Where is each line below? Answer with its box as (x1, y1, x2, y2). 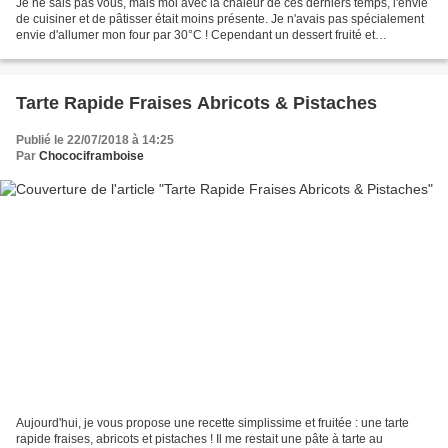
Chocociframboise (39, 148, 144, 163)
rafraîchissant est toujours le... (16, 43, 177, 58)
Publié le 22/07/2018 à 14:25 (16, 132, 174, 147)
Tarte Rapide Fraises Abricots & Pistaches (16, 92, 377, 113)
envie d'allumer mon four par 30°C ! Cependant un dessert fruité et (16, 27, 375, 42)
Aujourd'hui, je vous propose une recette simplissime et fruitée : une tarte (16, 416, 409, 431)
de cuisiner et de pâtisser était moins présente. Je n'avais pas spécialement (16, 11, 424, 26)
